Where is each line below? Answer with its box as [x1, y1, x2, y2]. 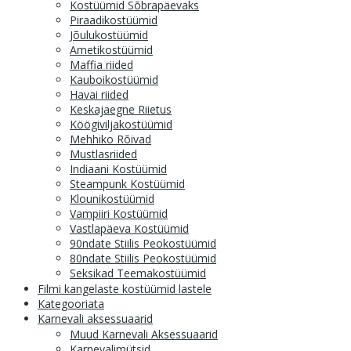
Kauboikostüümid [70, 71, 158, 87]
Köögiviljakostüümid [70, 116, 172, 132]
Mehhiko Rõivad [70, 131, 151, 147]
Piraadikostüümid [70, 12, 157, 27]
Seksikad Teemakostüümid [70, 265, 206, 280]
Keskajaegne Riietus [70, 101, 172, 117]
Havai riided [70, 86, 128, 102]
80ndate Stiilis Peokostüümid [70, 250, 216, 266]
